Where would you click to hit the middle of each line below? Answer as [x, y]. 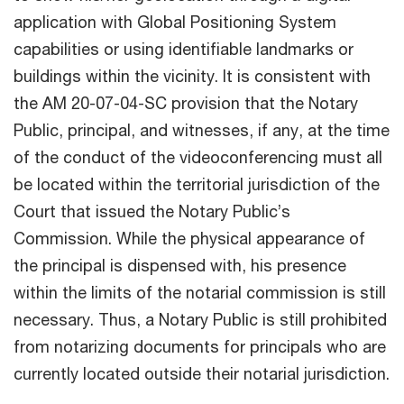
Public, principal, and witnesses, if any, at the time [202, 129]
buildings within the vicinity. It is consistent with [192, 75]
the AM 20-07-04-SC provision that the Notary [186, 102]
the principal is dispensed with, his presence [180, 265]
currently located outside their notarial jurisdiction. [202, 373]
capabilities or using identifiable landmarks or [184, 48]
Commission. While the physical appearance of [189, 238]
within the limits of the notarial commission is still [200, 292]
